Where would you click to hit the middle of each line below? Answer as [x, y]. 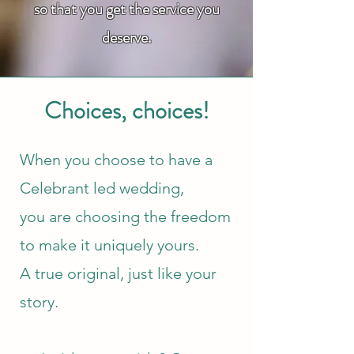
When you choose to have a [116, 160]
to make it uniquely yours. [109, 245]
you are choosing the [95, 217]
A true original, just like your [118, 273]
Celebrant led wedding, [102, 188]
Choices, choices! [126, 111]
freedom [201, 217]
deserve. [126, 38]
